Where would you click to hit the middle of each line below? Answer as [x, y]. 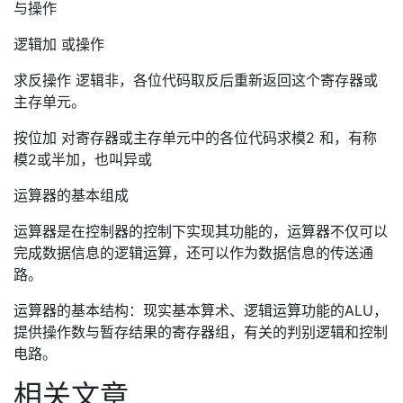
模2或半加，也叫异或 [83, 159]
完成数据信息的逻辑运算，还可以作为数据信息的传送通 [193, 253]
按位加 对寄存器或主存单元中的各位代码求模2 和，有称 [195, 138]
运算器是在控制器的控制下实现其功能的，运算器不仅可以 [201, 231]
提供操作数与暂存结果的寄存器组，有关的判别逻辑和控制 [201, 332]
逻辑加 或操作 [59, 44]
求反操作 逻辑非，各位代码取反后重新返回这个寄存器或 [196, 80]
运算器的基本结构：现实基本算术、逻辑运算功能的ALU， [201, 310]
